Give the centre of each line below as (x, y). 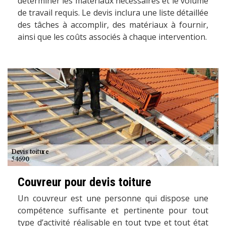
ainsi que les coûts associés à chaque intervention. (112, 37)
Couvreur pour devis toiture (84, 182)
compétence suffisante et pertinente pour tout (113, 210)
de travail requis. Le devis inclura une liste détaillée (113, 13)
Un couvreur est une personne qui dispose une (113, 198)
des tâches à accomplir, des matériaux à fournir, (113, 25)
